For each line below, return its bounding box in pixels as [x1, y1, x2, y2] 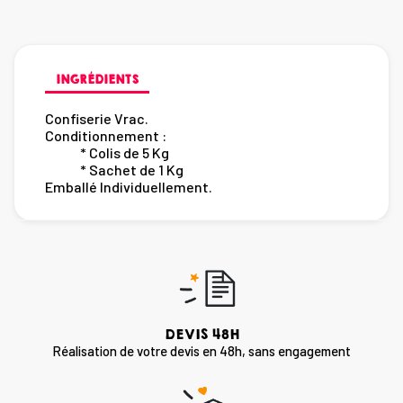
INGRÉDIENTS [56, 71, 139, 89]
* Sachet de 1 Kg [45, 161, 184, 179]
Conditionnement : [45, 127, 166, 145]
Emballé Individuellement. [45, 178, 212, 196]
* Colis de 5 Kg [45, 144, 169, 162]
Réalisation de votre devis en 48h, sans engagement [52, 343, 351, 360]
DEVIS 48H [164, 325, 239, 345]
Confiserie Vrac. [45, 110, 148, 128]
